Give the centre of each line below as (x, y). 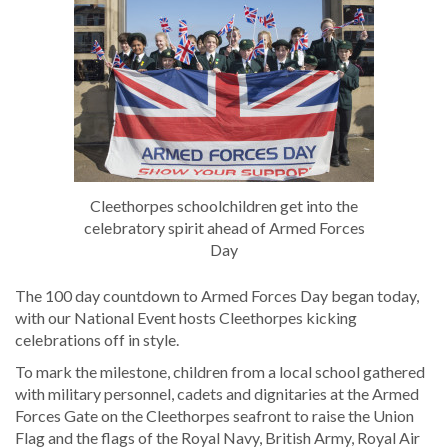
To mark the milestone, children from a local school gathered (220, 371)
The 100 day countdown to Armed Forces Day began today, (217, 295)
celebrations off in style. (97, 339)
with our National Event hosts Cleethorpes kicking (186, 317)
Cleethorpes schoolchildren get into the (224, 205)
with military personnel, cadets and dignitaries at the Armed (217, 393)
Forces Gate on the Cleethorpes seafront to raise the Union (214, 415)
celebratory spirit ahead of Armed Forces (224, 227)
